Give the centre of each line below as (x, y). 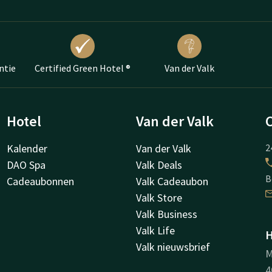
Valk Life (155, 230)
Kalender (27, 148)
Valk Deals (159, 165)
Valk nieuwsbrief (173, 246)
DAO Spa (26, 165)
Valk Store (159, 197)
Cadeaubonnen (40, 181)
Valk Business (167, 214)
